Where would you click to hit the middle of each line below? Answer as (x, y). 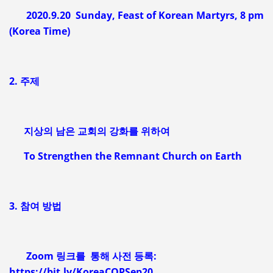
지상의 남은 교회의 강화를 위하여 (89, 131)
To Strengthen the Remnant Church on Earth (125, 156)
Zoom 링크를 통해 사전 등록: (83, 256)
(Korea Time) (39, 31)
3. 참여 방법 (35, 206)
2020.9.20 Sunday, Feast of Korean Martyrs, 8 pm (136, 15)
